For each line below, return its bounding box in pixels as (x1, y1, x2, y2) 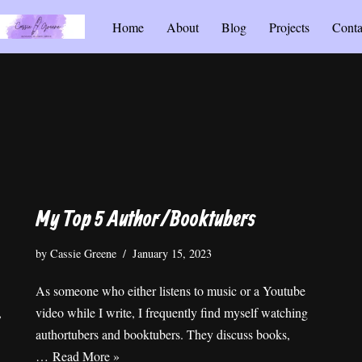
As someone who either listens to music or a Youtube (36, 282, 305, 299)
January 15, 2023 (133, 246, 212, 261)
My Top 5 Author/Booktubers (36, 206, 255, 234)
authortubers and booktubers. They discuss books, (36, 326, 290, 343)
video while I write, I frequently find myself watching (36, 304, 308, 321)
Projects (268, 19, 309, 36)
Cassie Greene (50, 246, 116, 261)
